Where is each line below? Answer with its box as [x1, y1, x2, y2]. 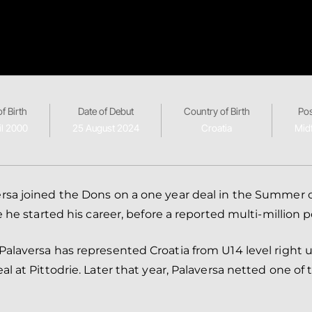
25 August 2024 [72, 122, 139, 134]
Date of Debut [77, 105, 134, 117]
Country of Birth [183, 105, 250, 117]
